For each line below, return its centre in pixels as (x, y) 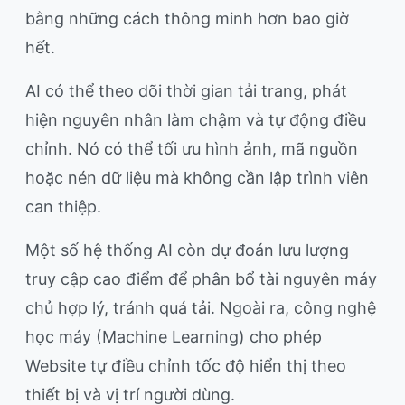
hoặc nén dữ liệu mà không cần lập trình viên (197, 178)
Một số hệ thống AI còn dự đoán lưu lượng (187, 250)
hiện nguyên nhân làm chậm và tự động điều (196, 120)
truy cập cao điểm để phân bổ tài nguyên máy (201, 279)
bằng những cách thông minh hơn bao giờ (187, 19)
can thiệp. (63, 207)
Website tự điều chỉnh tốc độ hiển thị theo (186, 366)
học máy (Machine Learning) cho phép (174, 337)
